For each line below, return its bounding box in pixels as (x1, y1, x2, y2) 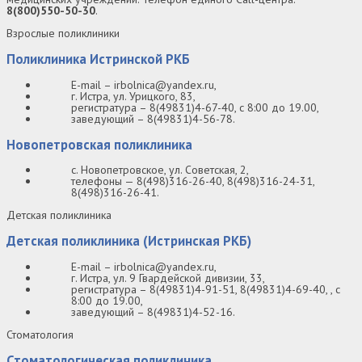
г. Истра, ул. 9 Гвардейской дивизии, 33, (71, 271, 265, 286)
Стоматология (6, 327, 74, 343)
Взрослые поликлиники (6, 26, 120, 41)
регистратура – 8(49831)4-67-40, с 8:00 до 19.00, (71, 99, 319, 115)
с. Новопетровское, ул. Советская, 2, (71, 162, 249, 178)
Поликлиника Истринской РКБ (6, 50, 190, 69)
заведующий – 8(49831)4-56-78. (71, 111, 235, 126)
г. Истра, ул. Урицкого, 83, (71, 88, 196, 103)
